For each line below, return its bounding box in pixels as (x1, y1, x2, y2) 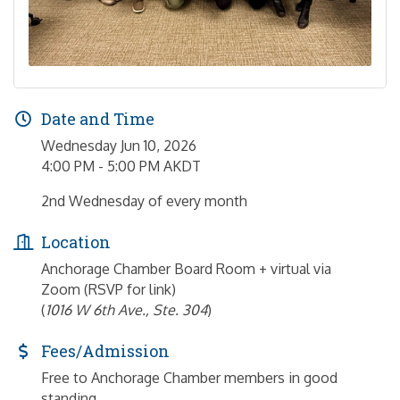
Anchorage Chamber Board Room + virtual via (41, 259, 331, 278)
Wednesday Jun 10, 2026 (41, 136, 196, 154)
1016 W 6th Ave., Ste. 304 (46, 300, 207, 319)
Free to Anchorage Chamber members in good (41, 368, 337, 387)
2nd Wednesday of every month (41, 191, 247, 210)
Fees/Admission (41, 339, 170, 362)
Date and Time (41, 107, 154, 129)
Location (41, 230, 111, 253)
